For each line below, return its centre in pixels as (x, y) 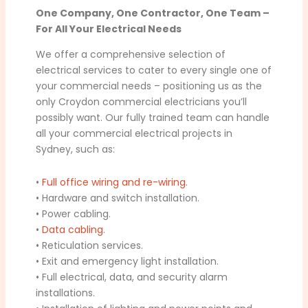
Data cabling (73, 229)
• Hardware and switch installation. (118, 198)
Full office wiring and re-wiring (114, 182)
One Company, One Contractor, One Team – (153, 13)
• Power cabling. (74, 213)
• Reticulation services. (90, 245)
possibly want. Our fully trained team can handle (153, 118)
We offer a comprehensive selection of (131, 55)
